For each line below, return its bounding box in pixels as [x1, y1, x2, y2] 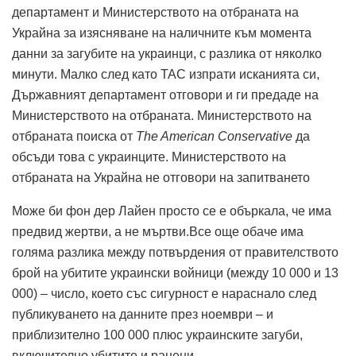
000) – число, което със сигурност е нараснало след [12, 286, 316, 300]
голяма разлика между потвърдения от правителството [12, 245, 339, 259]
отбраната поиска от [12, 129, 136, 143]
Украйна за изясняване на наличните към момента [12, 25, 311, 40]
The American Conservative [136, 129, 292, 143]
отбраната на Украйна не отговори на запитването [12, 170, 310, 184]
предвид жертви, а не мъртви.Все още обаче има [12, 224, 304, 238]
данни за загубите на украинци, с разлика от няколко [12, 46, 322, 60]
